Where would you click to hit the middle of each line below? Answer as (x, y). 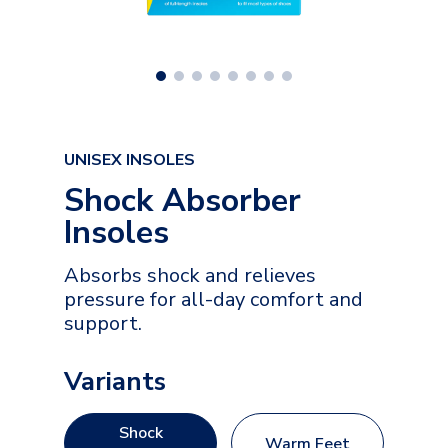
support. (103, 323)
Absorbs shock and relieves (190, 275)
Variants (115, 381)
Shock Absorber (182, 200)
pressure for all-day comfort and (213, 299)
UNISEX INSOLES (129, 159)
